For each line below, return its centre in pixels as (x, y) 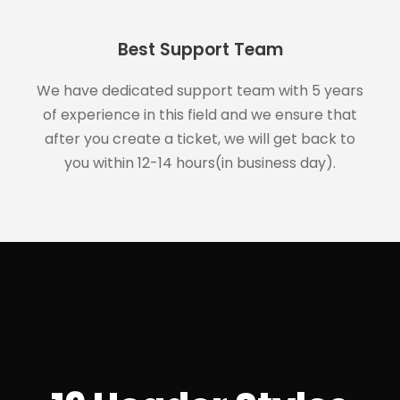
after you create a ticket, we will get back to (200, 138)
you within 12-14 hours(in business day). (200, 162)
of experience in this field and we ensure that (200, 114)
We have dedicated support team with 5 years (200, 90)
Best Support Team (200, 49)
